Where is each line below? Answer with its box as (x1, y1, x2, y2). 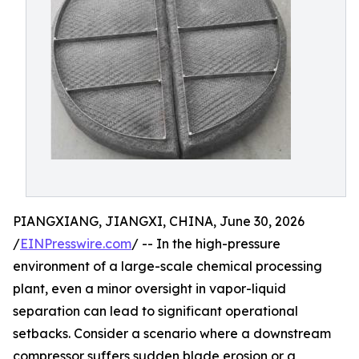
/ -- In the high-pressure (131, 236, 280, 252)
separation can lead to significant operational (13, 303, 298, 319)
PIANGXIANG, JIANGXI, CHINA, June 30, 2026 (13, 213, 305, 229)
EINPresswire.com (20, 236, 131, 252)
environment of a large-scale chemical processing (13, 258, 322, 274)
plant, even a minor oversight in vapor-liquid (13, 280, 286, 296)
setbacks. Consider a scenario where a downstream (13, 325, 331, 341)
